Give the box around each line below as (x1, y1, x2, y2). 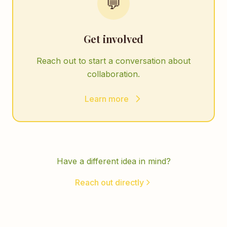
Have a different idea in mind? (56, 156, 171, 166)
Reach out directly (75, 177, 144, 187)
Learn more (84, 94, 129, 104)
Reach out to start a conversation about (36, 56, 191, 66)
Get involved (83, 32, 144, 46)
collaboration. (87, 69, 140, 79)
